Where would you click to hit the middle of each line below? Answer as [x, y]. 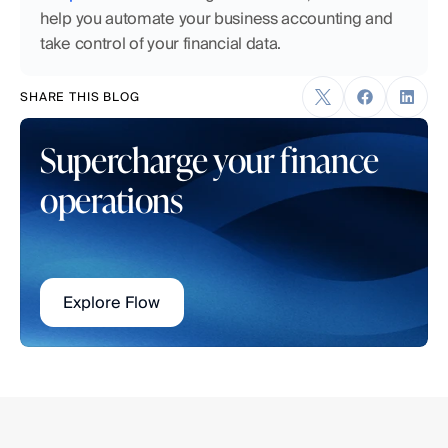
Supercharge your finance [209, 158]
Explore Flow [112, 302]
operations [111, 198]
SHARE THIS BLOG [80, 96]
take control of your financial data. [161, 43]
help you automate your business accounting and [216, 18]
